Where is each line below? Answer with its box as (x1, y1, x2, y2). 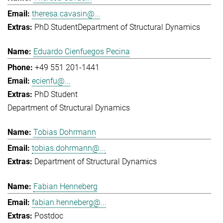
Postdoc (34, 211, 63, 221)
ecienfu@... (32, 76, 71, 86)
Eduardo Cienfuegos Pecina (33, 46, 130, 56)
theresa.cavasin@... (32, 8, 101, 18)
